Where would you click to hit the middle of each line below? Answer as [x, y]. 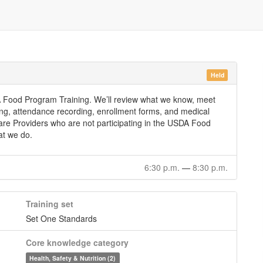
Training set [50, 204]
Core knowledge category [77, 242]
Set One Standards [61, 218]
